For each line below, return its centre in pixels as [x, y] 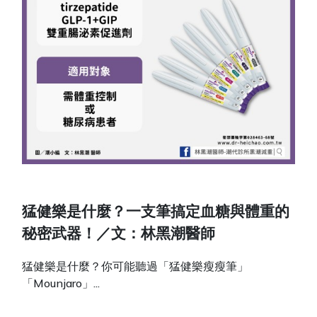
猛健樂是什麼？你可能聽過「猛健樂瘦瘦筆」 [136, 266]
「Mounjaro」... [61, 283]
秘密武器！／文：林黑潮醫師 [119, 235]
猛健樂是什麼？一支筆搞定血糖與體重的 [156, 213]
